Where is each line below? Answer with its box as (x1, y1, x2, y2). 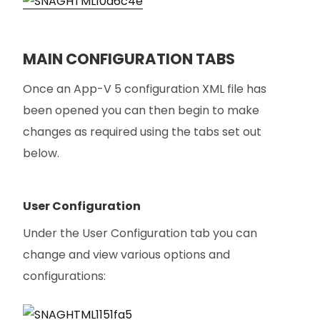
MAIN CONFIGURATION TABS (23, 48, 235, 69)
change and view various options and (23, 246, 230, 264)
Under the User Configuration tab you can (23, 225, 257, 242)
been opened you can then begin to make (23, 102, 259, 119)
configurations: (23, 268, 106, 285)
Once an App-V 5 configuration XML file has (23, 81, 266, 98)
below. (23, 145, 59, 162)
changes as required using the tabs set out (23, 124, 261, 141)
